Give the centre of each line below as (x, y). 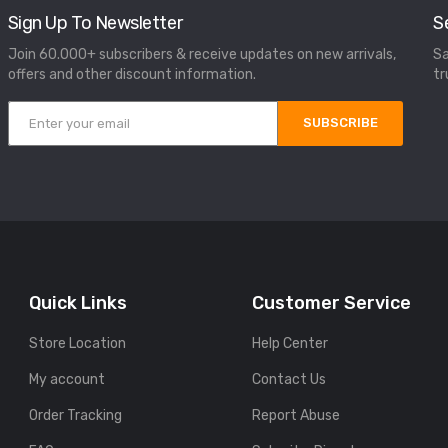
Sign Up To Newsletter (95, 23)
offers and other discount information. (131, 75)
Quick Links (77, 303)
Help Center (290, 344)
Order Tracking (75, 416)
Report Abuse (296, 416)
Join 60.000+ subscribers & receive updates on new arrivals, (201, 55)
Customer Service (332, 303)
